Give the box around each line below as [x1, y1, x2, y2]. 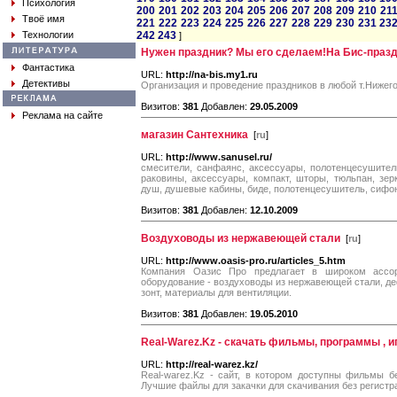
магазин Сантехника [141, 128, 248, 141]
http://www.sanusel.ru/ [166, 152, 272, 162]
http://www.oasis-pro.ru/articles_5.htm [166, 255, 346, 266]
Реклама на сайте [22, 110, 103, 121]
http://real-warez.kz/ [166, 359, 258, 370]
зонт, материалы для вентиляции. [141, 287, 292, 298]
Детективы [22, 78, 70, 89]
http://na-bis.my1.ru [166, 69, 258, 80]
